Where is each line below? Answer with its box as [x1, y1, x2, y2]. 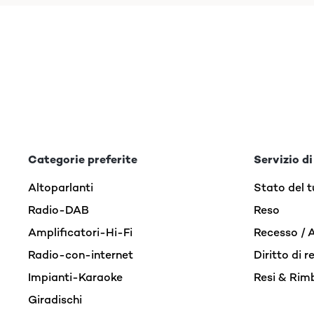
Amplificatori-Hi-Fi [28, 225, 132, 240]
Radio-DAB [28, 203, 89, 217]
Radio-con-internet [28, 247, 133, 262]
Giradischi [28, 292, 82, 307]
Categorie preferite [28, 152, 137, 167]
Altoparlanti [28, 180, 93, 195]
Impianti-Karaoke [28, 270, 123, 285]
